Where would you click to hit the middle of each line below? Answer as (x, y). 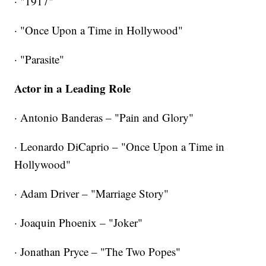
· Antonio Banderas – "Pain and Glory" (104, 117)
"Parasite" (42, 59)
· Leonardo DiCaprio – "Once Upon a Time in (120, 146)
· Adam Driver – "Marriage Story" (92, 193)
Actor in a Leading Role (73, 88)
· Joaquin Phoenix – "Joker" (79, 222)
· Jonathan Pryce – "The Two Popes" (98, 251)
